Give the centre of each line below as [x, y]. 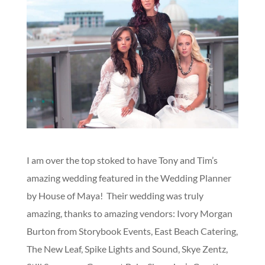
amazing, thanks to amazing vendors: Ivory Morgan [129, 213]
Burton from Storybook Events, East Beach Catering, [132, 231]
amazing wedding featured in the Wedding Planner [129, 177]
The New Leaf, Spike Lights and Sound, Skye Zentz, [127, 248]
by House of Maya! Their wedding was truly [115, 195]
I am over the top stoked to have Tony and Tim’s [122, 160]
